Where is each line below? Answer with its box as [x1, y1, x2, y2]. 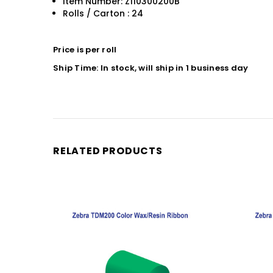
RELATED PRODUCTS [53, 144, 163, 158]
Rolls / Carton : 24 [63, 7, 144, 20]
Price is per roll [53, 44, 117, 56]
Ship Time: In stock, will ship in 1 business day [53, 62, 249, 74]
